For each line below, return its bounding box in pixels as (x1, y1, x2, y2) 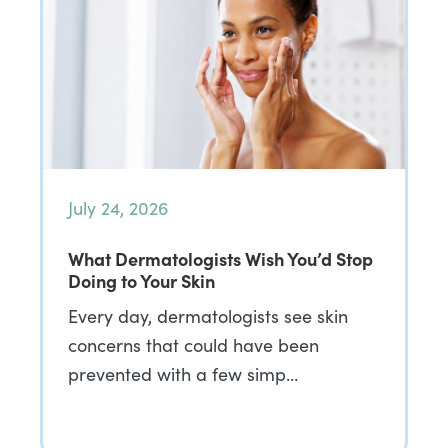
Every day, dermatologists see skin (68, 304, 348, 328)
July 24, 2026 (68, 196, 169, 220)
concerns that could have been (68, 333, 319, 357)
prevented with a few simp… (68, 362, 298, 386)
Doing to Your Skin (68, 268, 215, 293)
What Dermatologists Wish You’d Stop (68, 246, 373, 271)
